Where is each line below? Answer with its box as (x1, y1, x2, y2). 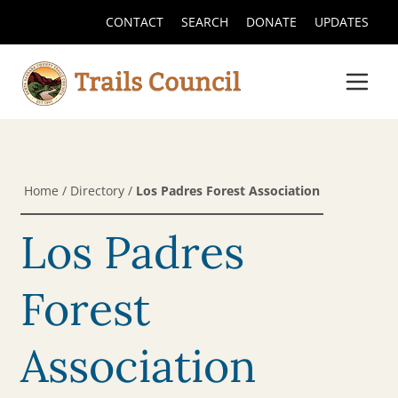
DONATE (245, 13, 297, 30)
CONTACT (105, 13, 163, 30)
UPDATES (314, 13, 369, 30)
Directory (70, 181, 125, 199)
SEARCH (180, 13, 228, 30)
